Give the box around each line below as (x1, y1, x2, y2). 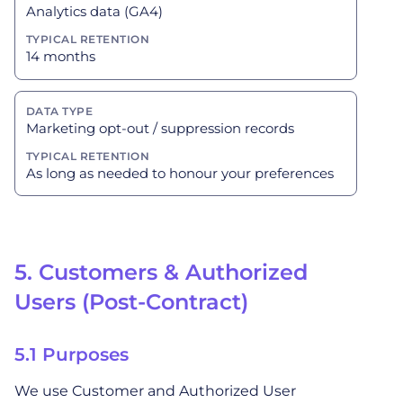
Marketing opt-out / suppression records (26, 119, 294, 137)
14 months (26, 48, 95, 66)
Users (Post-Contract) (14, 289, 248, 316)
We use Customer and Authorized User (14, 382, 296, 400)
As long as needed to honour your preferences (26, 164, 334, 182)
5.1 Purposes (14, 344, 129, 366)
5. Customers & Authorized (14, 259, 308, 286)
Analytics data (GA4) (26, 3, 163, 21)
